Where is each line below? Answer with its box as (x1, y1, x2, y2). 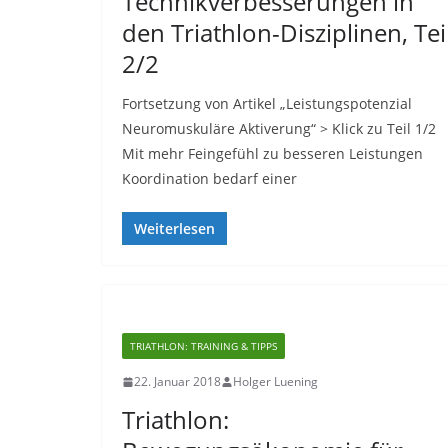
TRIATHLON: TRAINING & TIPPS (130, 339, 277, 353)
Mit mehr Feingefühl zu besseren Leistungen (122, 144, 423, 163)
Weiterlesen (134, 219, 215, 238)
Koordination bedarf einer (122, 169, 297, 188)
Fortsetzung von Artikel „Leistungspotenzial (122, 94, 412, 113)
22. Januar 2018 (134, 373, 221, 390)
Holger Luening (233, 373, 318, 390)
